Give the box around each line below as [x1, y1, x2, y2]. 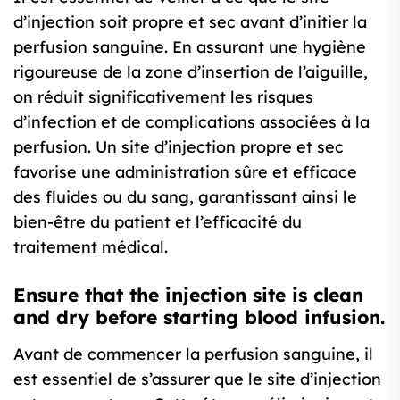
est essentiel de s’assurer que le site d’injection [13, 369, 381, 389]
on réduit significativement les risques [13, 87, 313, 107]
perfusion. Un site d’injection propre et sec [13, 137, 344, 157]
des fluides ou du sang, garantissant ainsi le [13, 187, 357, 207]
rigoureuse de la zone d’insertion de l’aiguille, [13, 62, 368, 82]
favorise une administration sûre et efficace [13, 162, 357, 182]
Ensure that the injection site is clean [13, 283, 363, 306]
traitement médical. [13, 237, 168, 257]
